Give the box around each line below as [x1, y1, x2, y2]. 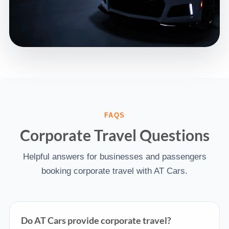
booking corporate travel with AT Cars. [41, 166, 188, 176]
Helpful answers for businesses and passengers [22, 152, 207, 162]
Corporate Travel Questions [19, 126, 210, 144]
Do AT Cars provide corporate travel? [21, 215, 171, 226]
